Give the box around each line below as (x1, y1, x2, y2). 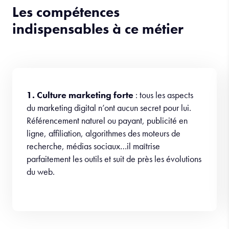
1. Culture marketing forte (27, 119, 135, 131)
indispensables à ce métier (12, 50, 184, 68)
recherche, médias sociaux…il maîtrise (27, 170, 160, 182)
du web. (27, 195, 55, 208)
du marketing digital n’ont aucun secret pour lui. (27, 131, 191, 144)
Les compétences (12, 33, 120, 51)
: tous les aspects (135, 119, 193, 131)
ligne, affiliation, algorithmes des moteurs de (27, 157, 180, 169)
